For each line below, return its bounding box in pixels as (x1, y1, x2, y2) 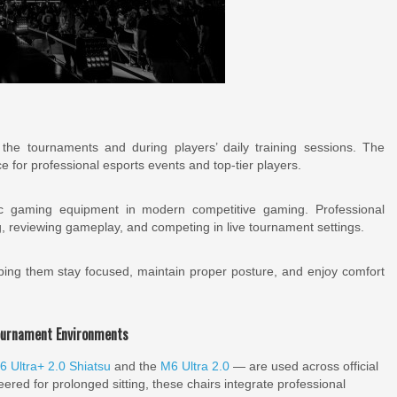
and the (111, 359, 160, 373)
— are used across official (230, 359, 378, 373)
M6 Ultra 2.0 (160, 359, 230, 373)
